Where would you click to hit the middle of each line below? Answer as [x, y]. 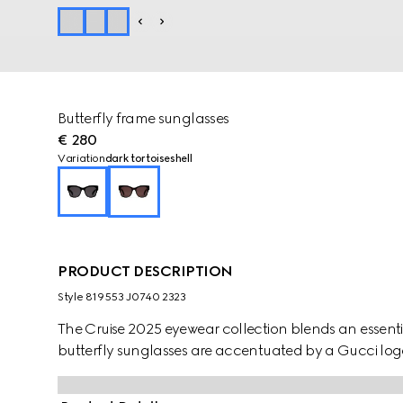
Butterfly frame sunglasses [143, 118]
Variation [81, 158]
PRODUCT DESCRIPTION [145, 271]
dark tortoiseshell [148, 158]
